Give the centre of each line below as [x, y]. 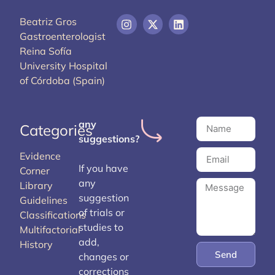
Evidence [40, 156]
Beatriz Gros [48, 22]
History [36, 244]
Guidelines [44, 200]
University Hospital [64, 66]
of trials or [102, 212]
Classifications [53, 215]
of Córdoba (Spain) [62, 81]
